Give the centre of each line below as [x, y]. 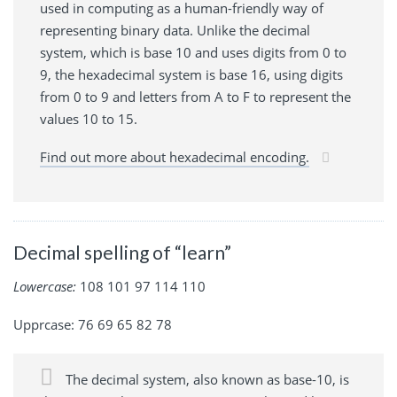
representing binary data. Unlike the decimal [175, 31]
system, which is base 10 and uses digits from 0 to [193, 53]
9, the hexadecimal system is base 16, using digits [191, 75]
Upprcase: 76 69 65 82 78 [93, 324]
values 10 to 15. [89, 119]
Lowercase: [45, 286]
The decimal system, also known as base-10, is [206, 379]
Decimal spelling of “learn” [122, 253]
